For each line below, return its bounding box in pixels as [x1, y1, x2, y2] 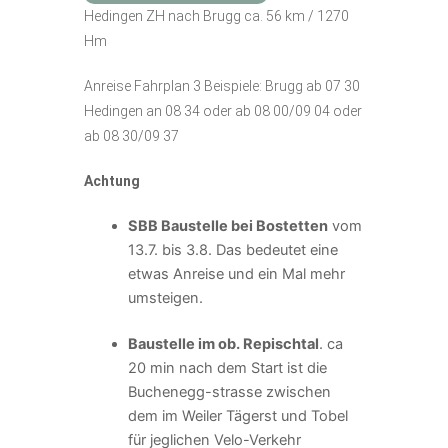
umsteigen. [127, 288, 203, 307]
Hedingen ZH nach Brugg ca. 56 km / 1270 [84, 7, 349, 24]
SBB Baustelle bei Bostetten [127, 216, 328, 235]
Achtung [84, 172, 140, 189]
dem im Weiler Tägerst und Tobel [127, 406, 348, 425]
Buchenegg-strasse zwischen [127, 382, 331, 401]
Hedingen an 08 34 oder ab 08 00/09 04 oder [84, 102, 362, 119]
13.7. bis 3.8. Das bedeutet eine [127, 240, 338, 259]
